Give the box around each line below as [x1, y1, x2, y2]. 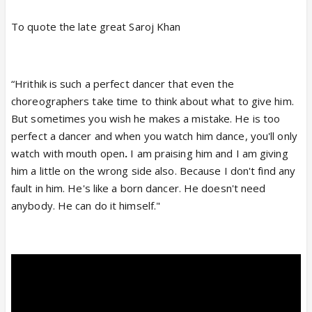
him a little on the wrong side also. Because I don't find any [11, 163, 296, 178]
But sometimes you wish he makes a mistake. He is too [11, 111, 281, 125]
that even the [168, 76, 234, 91]
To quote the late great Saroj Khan [11, 19, 181, 33]
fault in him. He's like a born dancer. [11, 180, 181, 195]
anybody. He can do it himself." [11, 198, 161, 212]
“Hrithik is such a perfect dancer [11, 76, 166, 91]
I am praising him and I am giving [127, 146, 288, 160]
